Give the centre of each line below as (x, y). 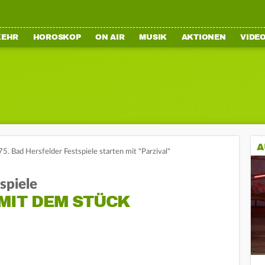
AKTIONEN (203, 37)
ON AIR (110, 37)
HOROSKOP (57, 37)
